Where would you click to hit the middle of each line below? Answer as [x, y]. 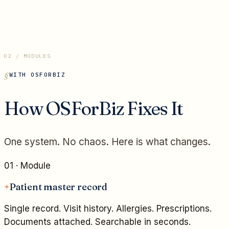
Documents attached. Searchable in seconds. [97, 222]
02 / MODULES [28, 56]
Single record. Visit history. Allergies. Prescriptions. [108, 209]
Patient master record [58, 187]
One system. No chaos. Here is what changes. [107, 142]
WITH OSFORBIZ [37, 75]
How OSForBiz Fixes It [94, 108]
